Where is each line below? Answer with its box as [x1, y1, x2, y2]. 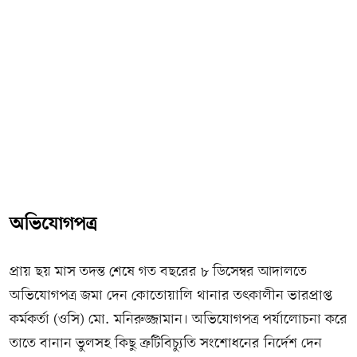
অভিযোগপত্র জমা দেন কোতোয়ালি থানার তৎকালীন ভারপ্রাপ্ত [10, 287, 332, 306]
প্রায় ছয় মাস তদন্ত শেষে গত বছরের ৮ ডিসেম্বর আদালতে [10, 263, 307, 282]
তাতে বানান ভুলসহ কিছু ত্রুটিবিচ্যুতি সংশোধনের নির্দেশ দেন [10, 335, 322, 354]
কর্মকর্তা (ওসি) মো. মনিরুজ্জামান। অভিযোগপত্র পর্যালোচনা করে [10, 311, 347, 330]
